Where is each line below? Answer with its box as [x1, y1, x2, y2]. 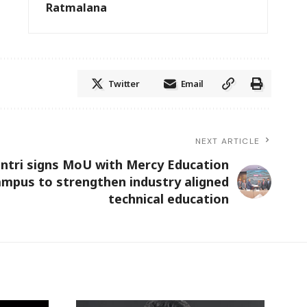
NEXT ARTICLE [195, 135, 260, 147]
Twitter [108, 77, 140, 90]
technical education [108, 190, 229, 207]
